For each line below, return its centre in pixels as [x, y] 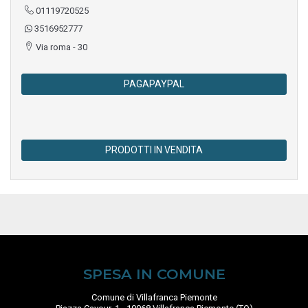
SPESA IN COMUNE [154, 274]
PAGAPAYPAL [154, 84]
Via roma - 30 [60, 47]
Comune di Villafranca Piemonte [154, 297]
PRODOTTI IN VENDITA [154, 150]
